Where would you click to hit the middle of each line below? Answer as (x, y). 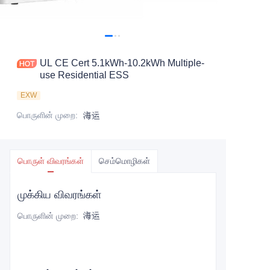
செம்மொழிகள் (124, 161)
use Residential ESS (84, 75)
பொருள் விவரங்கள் (51, 161)
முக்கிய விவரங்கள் (59, 195)
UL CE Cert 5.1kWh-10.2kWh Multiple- (122, 63)
